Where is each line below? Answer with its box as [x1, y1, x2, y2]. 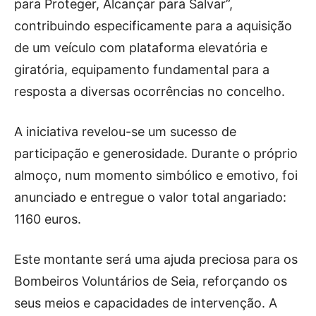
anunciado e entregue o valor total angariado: [14, 190, 286, 205]
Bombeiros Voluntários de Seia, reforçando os [14, 274, 287, 288]
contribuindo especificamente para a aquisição [14, 18, 292, 33]
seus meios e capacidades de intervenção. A [14, 296, 277, 310]
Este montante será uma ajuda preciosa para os [14, 252, 298, 267]
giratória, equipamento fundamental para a [14, 62, 269, 77]
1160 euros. [14, 212, 81, 226]
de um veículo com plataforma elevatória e [14, 40, 267, 55]
